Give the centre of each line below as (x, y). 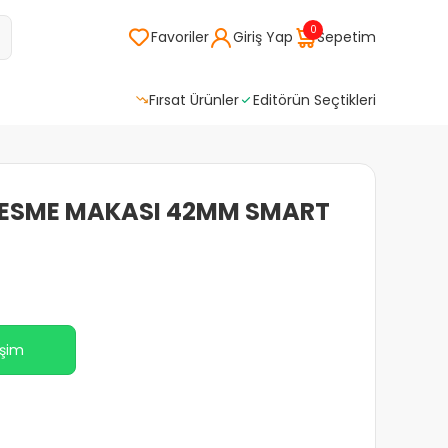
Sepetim (346, 37)
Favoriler (180, 37)
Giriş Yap (263, 37)
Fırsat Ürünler (194, 99)
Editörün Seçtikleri (314, 99)
